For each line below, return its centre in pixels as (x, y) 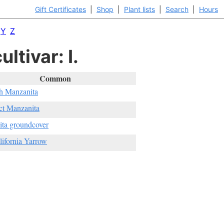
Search (177, 9)
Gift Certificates (60, 9)
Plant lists (139, 9)
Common (55, 78)
